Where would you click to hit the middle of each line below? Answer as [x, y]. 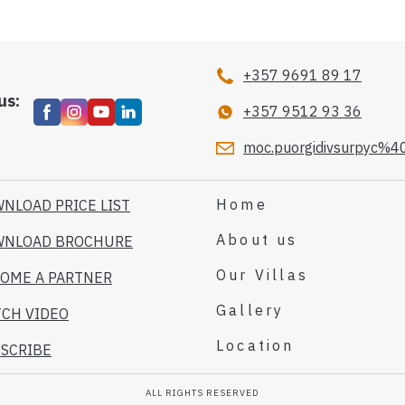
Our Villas [262, 274]
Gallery [250, 310]
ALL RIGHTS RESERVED [202, 392]
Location [255, 345]
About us [257, 239]
